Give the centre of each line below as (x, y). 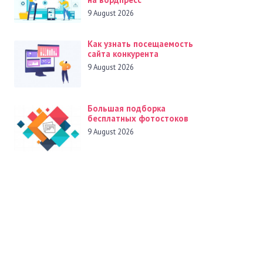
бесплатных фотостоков (138, 118)
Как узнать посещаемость (140, 44)
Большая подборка (126, 108)
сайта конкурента (123, 54)
